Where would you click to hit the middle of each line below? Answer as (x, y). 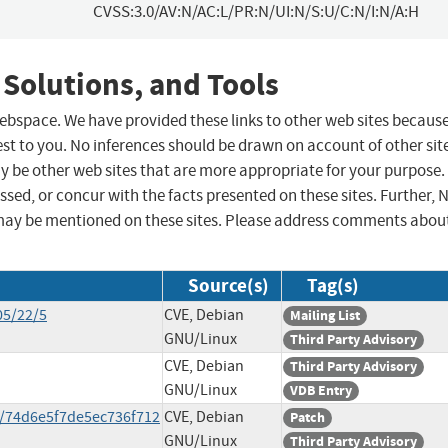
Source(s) (228, 286)
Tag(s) (333, 286)
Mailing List (325, 316)
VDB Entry (321, 391)
